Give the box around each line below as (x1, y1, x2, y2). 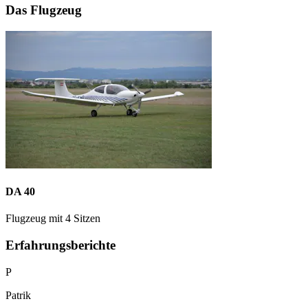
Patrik (5, 289, 31, 301)
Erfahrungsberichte (5, 238, 115, 253)
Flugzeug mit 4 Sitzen (5, 212, 100, 225)
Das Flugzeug (5, 3, 82, 18)
